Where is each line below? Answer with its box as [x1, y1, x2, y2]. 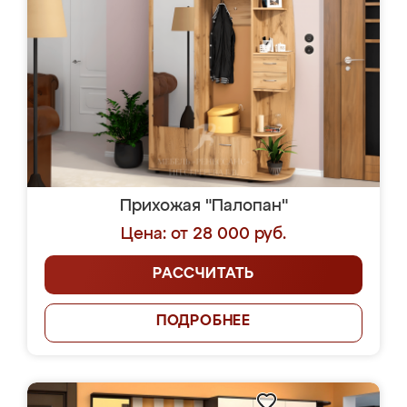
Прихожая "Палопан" [119, 198, 288, 214]
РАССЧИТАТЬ [153, 267, 254, 282]
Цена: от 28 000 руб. [121, 226, 286, 243]
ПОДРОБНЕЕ [155, 314, 252, 329]
